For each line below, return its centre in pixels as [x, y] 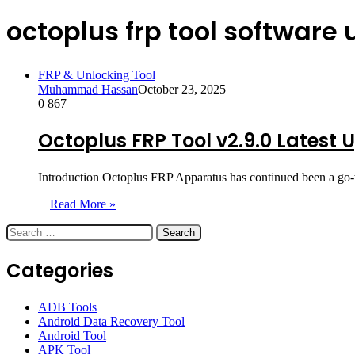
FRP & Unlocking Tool [97, 74]
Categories [60, 270]
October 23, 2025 [182, 89]
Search [23, 230]
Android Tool [72, 335]
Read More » [83, 204]
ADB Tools [67, 307]
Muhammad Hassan [88, 89]
